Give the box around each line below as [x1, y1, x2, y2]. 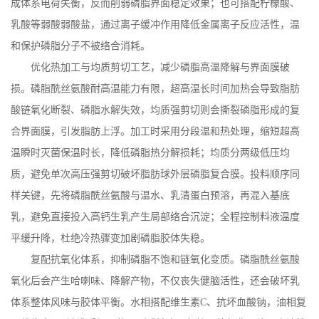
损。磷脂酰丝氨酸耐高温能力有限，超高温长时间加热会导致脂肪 [11, 83, 300, 94]
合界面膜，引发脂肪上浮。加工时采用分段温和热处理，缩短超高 [11, 126, 300, 137]
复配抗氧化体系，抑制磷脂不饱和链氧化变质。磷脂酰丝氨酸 [31, 254, 300, 265]
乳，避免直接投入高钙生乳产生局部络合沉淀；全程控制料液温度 [11, 211, 300, 222]
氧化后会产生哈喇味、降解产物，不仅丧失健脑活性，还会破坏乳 [11, 276, 300, 286]
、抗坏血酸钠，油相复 [206, 297, 306, 308]
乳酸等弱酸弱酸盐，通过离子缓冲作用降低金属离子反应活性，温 [11, 19, 300, 30]
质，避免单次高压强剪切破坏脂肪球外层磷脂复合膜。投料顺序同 [11, 169, 300, 179]
